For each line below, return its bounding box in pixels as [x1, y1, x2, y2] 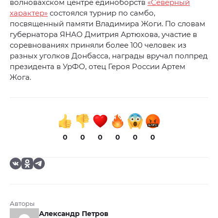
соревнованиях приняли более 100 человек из [10, 40, 186, 50]
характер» [10, 8, 48, 18]
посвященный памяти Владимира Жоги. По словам [10, 19, 205, 29]
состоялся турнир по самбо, [48, 8, 155, 18]
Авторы [10, 200, 35, 208]
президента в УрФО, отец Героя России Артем [10, 62, 185, 72]
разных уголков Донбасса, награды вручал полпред [10, 51, 208, 61]
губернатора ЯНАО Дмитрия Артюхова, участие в [10, 30, 197, 39]
